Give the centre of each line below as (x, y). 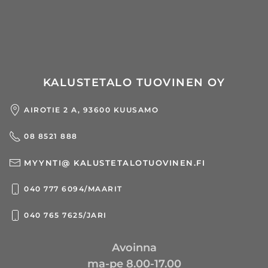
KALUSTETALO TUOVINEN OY (134, 83)
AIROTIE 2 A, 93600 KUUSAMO (91, 110)
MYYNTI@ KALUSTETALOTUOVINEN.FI (115, 162)
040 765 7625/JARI (66, 215)
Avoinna (134, 248)
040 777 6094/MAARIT (73, 189)
